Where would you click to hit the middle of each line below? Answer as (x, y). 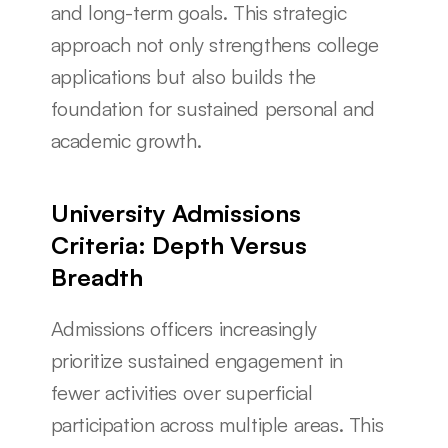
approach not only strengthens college (214, 44)
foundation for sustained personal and (212, 108)
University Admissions (175, 213)
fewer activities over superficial (181, 392)
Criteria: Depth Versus (178, 245)
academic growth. (126, 140)
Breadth (96, 277)
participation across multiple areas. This (217, 424)
